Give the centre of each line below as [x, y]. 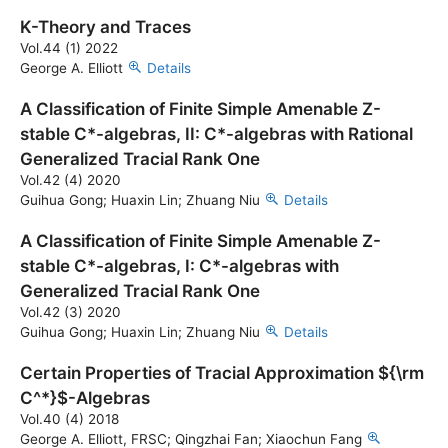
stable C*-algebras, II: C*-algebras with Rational [216, 134]
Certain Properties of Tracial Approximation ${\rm [222, 373]
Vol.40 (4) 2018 [69, 419]
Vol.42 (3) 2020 [70, 312]
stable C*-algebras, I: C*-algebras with [179, 266]
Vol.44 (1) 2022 [69, 48]
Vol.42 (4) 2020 [70, 180]
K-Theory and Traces [105, 27]
